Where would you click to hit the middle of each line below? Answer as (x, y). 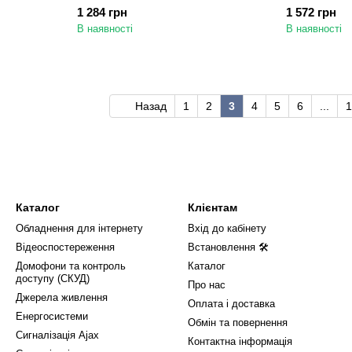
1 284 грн (102, 12)
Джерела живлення (62, 297)
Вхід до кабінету (227, 228)
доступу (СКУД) (53, 279)
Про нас (207, 285)
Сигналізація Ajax (57, 335)
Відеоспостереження (65, 247)
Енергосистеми (52, 316)
